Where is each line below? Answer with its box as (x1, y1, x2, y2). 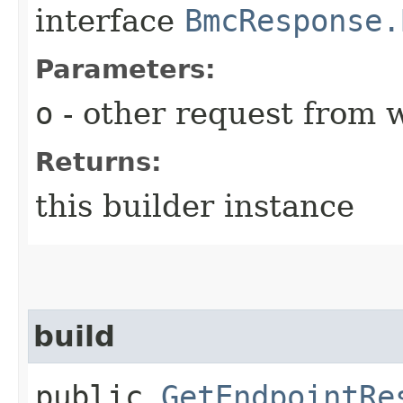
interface (35, 2, 184, 39)
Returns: (35, 146, 162, 177)
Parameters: (35, 53, 216, 85)
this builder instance (35, 187, 354, 224)
